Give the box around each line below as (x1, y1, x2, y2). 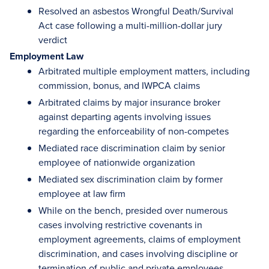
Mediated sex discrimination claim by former (38, 172, 223, 186)
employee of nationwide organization (38, 156, 195, 169)
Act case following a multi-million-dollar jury (38, 19, 222, 32)
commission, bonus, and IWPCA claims (38, 79, 200, 92)
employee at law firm (38, 187, 125, 200)
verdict (38, 33, 67, 46)
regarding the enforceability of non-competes (38, 124, 229, 138)
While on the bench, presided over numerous (38, 204, 228, 217)
